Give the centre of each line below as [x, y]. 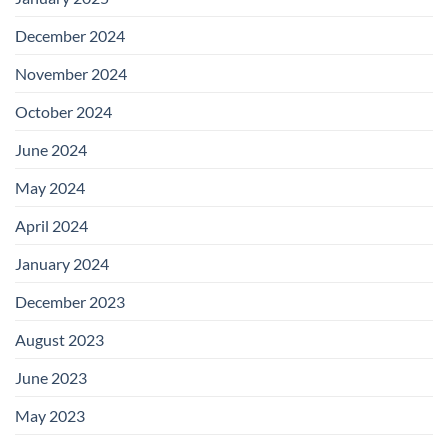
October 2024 [63, 112]
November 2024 [71, 74]
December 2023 [70, 302]
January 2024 [62, 264]
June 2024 [51, 150]
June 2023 [51, 378]
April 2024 [51, 226]
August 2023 [59, 340]
